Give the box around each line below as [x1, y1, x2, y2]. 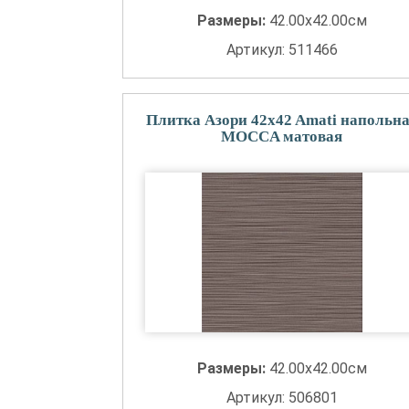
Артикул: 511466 [225, 41, 338, 58]
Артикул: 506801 [225, 389, 338, 406]
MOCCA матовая [221, 128, 343, 145]
